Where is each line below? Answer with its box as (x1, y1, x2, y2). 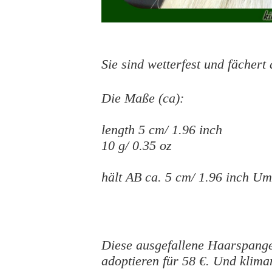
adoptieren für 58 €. (101, 253, 209, 268)
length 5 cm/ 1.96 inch (101, 121, 222, 137)
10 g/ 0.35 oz (101, 137, 172, 153)
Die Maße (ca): (101, 90, 184, 106)
